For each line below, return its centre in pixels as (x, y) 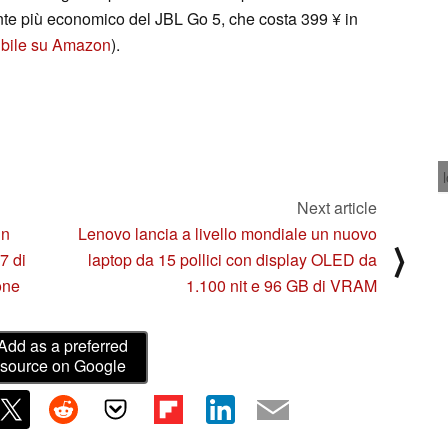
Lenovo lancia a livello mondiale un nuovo (227, 234)
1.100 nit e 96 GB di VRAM (281, 286)
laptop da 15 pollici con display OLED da (232, 260)
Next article (337, 208)
